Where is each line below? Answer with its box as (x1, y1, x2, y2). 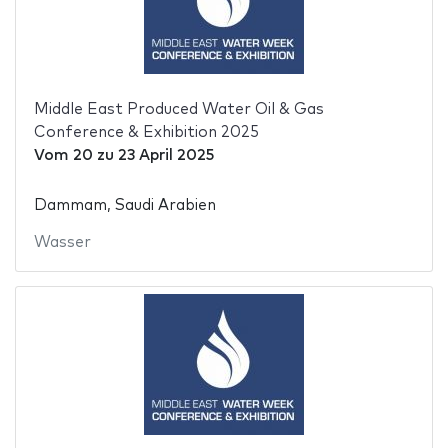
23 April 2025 (117, 148, 214, 164)
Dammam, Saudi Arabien (33, 197, 216, 213)
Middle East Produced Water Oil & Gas (33, 102, 324, 118)
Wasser (33, 234, 91, 250)
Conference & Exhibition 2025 (33, 125, 259, 141)
